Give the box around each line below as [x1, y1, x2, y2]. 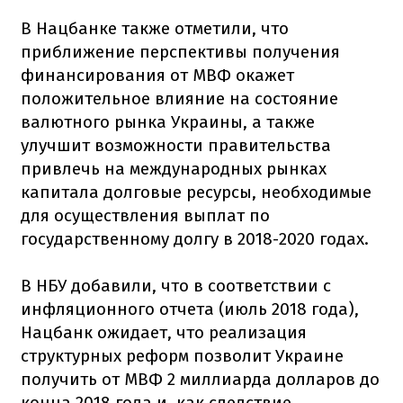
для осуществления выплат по [21, 204, 270, 226]
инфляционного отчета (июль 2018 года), [21, 298, 359, 319]
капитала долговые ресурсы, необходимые [21, 181, 372, 202]
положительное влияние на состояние [21, 87, 338, 109]
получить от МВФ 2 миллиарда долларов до [21, 368, 380, 390]
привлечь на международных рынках [21, 157, 327, 179]
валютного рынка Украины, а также [21, 111, 315, 132]
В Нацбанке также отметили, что [21, 17, 289, 39]
